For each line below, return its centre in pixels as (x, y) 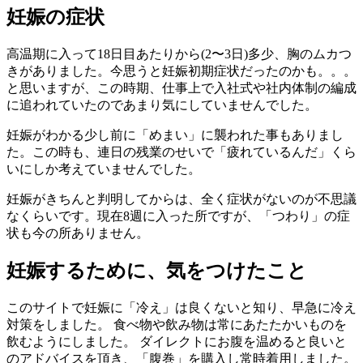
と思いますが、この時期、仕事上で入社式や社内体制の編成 (181, 88)
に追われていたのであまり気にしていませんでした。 (162, 105)
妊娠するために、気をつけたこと (157, 271)
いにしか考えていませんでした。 (104, 169)
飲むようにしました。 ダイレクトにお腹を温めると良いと (177, 342)
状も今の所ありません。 (78, 233)
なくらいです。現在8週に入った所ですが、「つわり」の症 (178, 216)
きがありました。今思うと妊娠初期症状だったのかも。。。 (181, 70)
